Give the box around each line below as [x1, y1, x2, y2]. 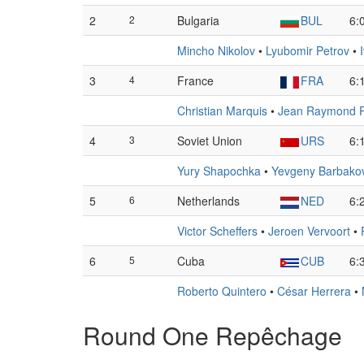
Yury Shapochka [177, 162, 261, 179]
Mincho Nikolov [177, 42, 255, 58]
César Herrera [277, 283, 351, 299]
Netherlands [177, 193, 240, 209]
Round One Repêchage [83, 318, 342, 353]
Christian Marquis [177, 102, 267, 119]
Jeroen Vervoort [268, 223, 350, 239]
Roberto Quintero [177, 283, 266, 299]
